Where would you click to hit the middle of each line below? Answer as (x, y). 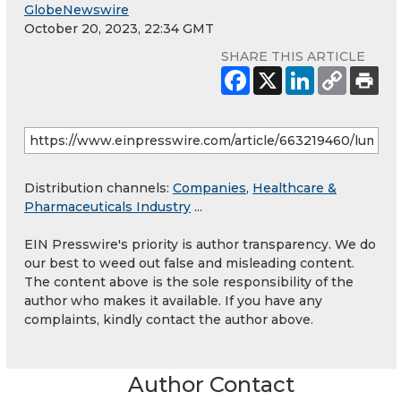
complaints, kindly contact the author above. (169, 319)
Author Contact (211, 384)
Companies (209, 188)
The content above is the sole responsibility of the (189, 282)
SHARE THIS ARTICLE (293, 56)
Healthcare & (294, 188)
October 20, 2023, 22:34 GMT (119, 28)
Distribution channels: (98, 188)
